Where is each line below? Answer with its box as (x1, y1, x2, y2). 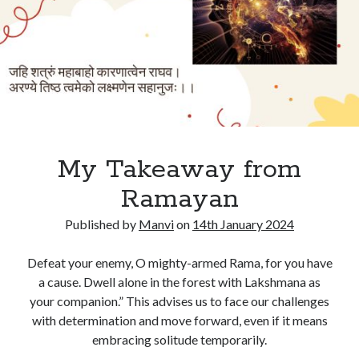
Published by (65, 216, 139, 232)
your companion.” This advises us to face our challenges (30, 293, 329, 309)
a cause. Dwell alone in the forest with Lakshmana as (38, 274, 321, 289)
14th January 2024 (192, 216, 294, 232)
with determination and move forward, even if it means (31, 313, 328, 328)
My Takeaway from (58, 153, 301, 187)
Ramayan (120, 183, 239, 216)
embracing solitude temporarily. (92, 332, 267, 347)
